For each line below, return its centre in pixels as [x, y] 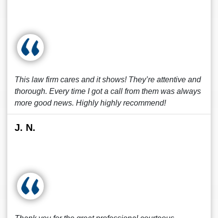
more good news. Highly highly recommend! [90, 103]
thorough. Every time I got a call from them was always [108, 91]
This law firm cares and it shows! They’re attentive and [108, 80]
